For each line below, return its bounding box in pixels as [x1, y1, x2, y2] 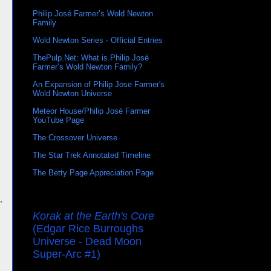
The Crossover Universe [33, 133, 117, 143]
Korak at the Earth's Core [33, 210, 154, 223]
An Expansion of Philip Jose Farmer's [33, 80, 165, 90]
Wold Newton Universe [33, 89, 112, 99]
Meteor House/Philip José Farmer [33, 106, 150, 116]
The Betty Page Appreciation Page [33, 168, 154, 178]
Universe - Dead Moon [33, 235, 142, 248]
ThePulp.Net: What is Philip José [33, 53, 149, 63]
